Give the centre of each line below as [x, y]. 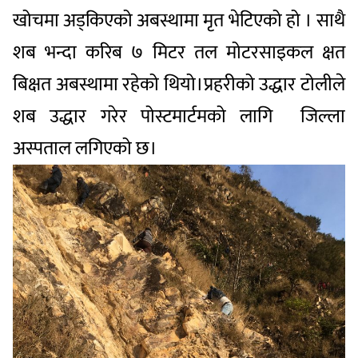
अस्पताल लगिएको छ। [85, 148]
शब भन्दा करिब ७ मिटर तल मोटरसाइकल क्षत [179, 52]
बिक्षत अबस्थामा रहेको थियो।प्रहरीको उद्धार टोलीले [179, 84]
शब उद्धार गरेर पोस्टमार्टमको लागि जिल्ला [179, 116]
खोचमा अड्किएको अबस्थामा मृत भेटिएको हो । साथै [179, 20]
